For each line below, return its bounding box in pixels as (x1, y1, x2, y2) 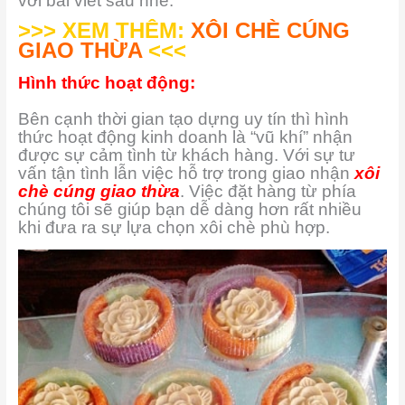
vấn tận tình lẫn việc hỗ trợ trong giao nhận (17, 163, 354, 183)
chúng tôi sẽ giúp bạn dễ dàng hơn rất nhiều (17, 199, 362, 219)
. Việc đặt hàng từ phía (179, 181, 356, 201)
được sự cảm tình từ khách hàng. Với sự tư (17, 145, 355, 165)
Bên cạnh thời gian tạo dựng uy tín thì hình (17, 108, 349, 128)
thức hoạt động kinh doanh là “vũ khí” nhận (17, 127, 353, 146)
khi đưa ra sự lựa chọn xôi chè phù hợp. (17, 217, 330, 237)
